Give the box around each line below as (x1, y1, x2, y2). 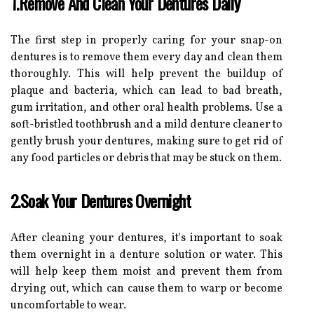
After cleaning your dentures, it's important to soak (11, 230, 282, 246)
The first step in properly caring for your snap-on (11, 32, 282, 48)
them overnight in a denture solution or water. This (11, 247, 282, 263)
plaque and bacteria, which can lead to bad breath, (11, 83, 282, 99)
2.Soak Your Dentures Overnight (11, 187, 191, 213)
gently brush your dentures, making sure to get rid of (11, 133, 282, 149)
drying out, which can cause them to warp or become (11, 280, 282, 296)
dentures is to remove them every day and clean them (11, 49, 282, 65)
